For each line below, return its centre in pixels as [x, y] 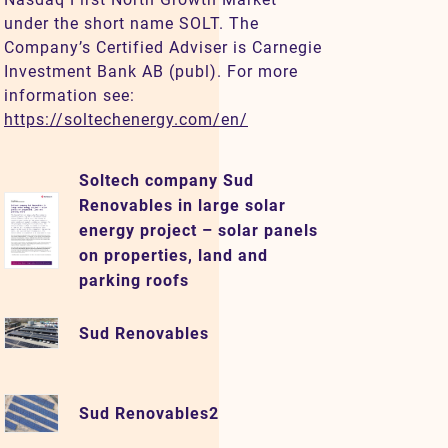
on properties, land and [173, 256]
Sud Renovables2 [149, 413]
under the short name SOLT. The [131, 24]
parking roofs [134, 281]
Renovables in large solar [182, 206]
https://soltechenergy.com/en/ [126, 120]
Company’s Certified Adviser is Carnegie [163, 48]
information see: [69, 96]
